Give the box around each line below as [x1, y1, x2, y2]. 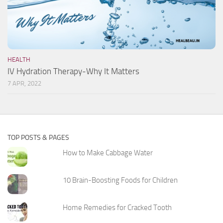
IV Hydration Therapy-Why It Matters [7, 66, 139, 76]
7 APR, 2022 [7, 79, 41, 87]
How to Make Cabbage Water [63, 148, 153, 157]
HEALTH [7, 55, 30, 63]
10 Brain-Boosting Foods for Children [63, 175, 178, 185]
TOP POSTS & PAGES [7, 133, 69, 142]
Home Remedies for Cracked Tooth [63, 203, 172, 212]
